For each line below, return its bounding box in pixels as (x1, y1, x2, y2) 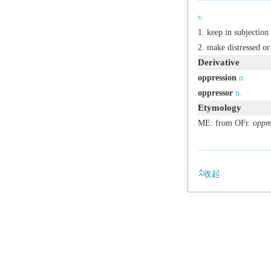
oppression (197, 73, 237, 82)
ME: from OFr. (197, 118, 253, 128)
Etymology (197, 102, 241, 113)
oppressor (197, 88, 233, 97)
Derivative (197, 57, 240, 67)
